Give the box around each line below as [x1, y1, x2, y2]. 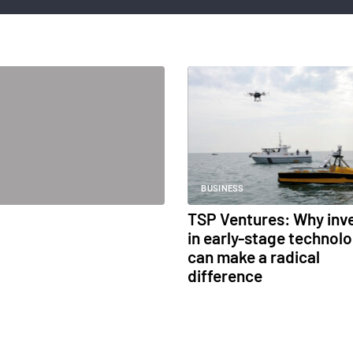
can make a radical [188, 247, 321, 267]
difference [188, 266, 263, 286]
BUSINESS [201, 184, 244, 195]
